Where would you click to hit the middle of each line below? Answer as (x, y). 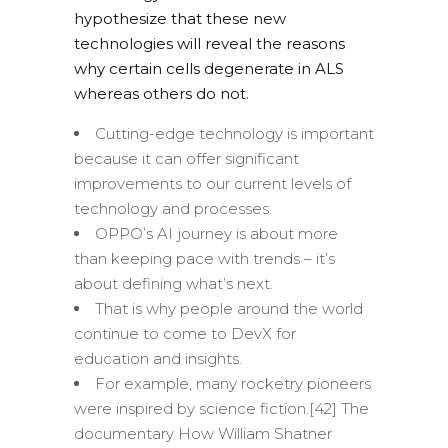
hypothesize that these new (180, 19)
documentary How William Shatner (203, 434)
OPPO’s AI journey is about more (216, 234)
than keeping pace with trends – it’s (204, 259)
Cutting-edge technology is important (234, 134)
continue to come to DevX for (185, 334)
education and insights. (158, 359)
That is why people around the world (229, 309)
